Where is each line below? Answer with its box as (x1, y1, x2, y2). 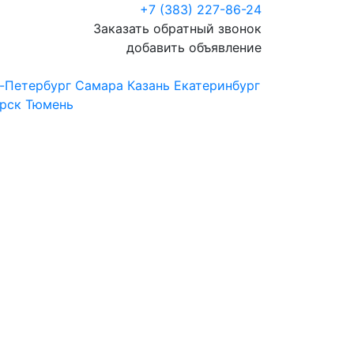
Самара (75, 77, 123, 93)
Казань (127, 77, 170, 93)
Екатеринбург (174, 77, 260, 93)
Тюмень (25, 96, 73, 112)
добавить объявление (126, 40, 262, 55)
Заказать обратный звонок (93, 21, 262, 36)
